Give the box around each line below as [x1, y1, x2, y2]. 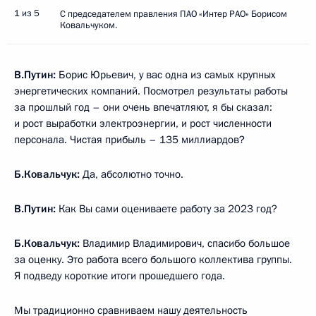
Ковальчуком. [60, 18, 117, 32]
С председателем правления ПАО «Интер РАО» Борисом [60, 7, 287, 20]
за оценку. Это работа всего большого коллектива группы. [14, 252, 292, 267]
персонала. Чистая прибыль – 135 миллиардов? [14, 132, 245, 147]
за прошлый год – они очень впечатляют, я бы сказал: [14, 99, 272, 114]
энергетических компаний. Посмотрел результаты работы [14, 83, 288, 98]
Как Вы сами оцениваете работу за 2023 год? [56, 201, 277, 216]
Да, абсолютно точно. [80, 166, 183, 181]
